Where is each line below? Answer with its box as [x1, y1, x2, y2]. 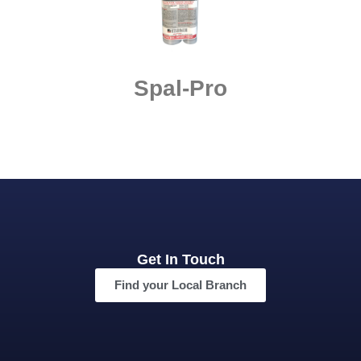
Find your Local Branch [114, 277, 247, 292]
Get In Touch [136, 251, 225, 268]
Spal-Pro [134, 75, 227, 101]
